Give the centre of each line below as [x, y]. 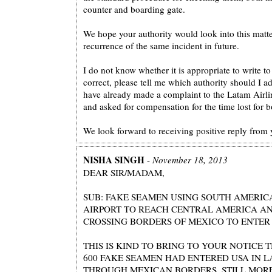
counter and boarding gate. [134, 9]
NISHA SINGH [114, 159]
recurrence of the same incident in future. [161, 45]
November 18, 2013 [190, 159]
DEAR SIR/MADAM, [124, 172]
